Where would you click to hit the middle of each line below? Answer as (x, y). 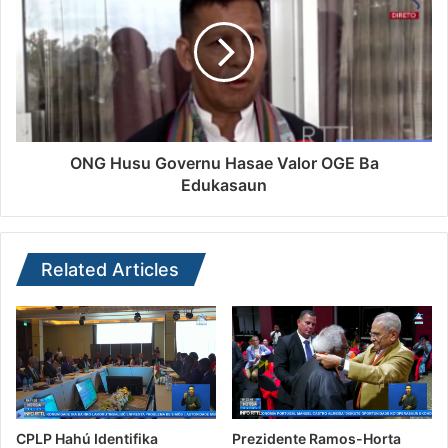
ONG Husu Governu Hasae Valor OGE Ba (224, 163)
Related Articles (110, 270)
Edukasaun (224, 185)
